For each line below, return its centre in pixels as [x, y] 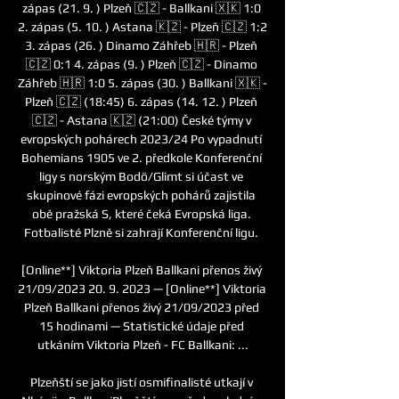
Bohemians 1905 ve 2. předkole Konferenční [141, 157]
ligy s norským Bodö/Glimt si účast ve [141, 176]
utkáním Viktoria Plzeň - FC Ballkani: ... [142, 344]
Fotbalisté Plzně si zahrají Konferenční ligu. [142, 232]
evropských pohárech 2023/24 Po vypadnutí [141, 138]
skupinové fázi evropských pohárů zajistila [141, 195]
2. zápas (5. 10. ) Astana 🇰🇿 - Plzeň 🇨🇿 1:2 [142, 26]
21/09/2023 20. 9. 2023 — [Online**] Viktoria [142, 288]
